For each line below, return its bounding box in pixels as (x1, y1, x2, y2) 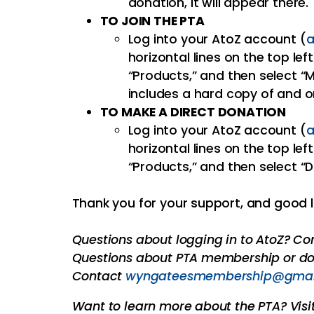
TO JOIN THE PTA (100, 12, 205, 29)
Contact (71, 267, 126, 285)
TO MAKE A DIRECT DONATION (100, 103, 287, 121)
